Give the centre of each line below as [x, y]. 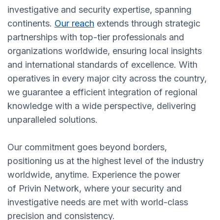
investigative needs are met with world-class [98, 202]
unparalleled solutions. [53, 120]
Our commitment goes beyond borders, [87, 147]
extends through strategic [147, 24]
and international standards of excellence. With [102, 65]
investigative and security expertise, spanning [99, 10]
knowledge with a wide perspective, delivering [102, 106]
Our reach [74, 24]
